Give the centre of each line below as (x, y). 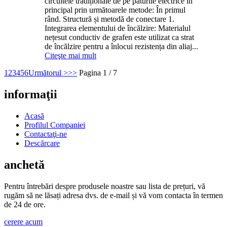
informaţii (31, 94)
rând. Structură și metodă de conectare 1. (109, 19)
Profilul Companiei (55, 125)
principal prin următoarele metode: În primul (115, 10)
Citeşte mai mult (70, 56)
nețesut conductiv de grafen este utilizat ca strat (119, 37)
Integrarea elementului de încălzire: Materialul (118, 28)
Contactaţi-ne (46, 134)
